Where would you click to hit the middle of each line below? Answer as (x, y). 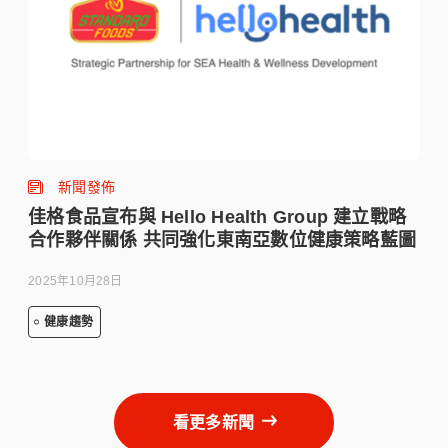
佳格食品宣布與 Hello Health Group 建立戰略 (217, 216)
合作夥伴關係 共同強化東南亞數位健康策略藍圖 (222, 239)
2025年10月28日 (75, 280)
